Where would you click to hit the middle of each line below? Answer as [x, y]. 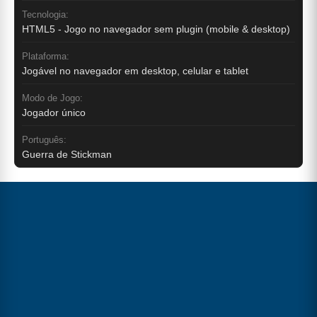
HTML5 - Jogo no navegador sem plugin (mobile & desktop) [156, 29]
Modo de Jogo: [52, 98]
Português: [44, 140]
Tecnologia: [45, 15]
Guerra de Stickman [67, 155]
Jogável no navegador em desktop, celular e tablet [135, 71]
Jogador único [54, 113]
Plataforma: [46, 57]
